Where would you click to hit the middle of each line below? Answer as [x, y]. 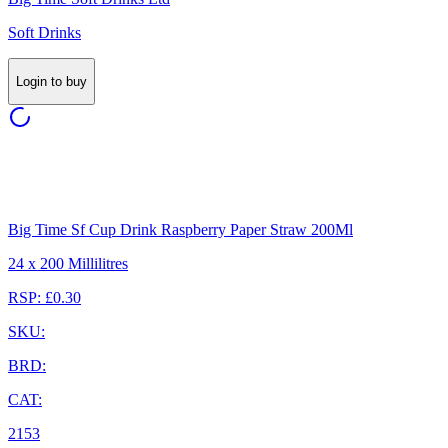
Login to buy [51, 81]
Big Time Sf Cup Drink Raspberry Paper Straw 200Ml [180, 230]
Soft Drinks [44, 32]
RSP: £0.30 [44, 298]
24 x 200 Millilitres [68, 264]
